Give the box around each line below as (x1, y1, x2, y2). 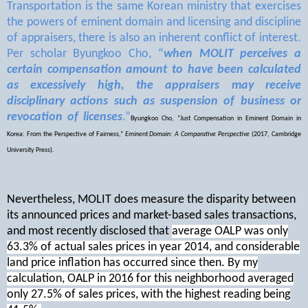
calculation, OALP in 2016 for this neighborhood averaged (7, 272, 294, 285)
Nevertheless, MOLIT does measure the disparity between (7, 192, 296, 206)
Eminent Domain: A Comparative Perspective (124, 130, 252, 138)
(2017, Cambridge (252, 130, 302, 138)
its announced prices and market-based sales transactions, (7, 208, 296, 222)
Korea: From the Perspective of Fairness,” (7, 130, 125, 138)
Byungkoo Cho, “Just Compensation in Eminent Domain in (131, 114, 301, 122)
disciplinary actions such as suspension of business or (7, 94, 301, 108)
